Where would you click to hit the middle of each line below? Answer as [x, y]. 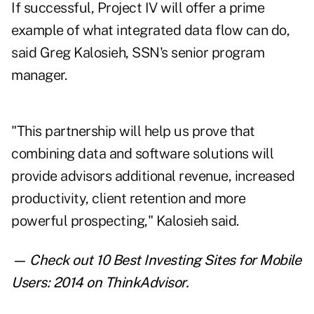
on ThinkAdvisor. [136, 283]
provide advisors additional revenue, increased [153, 176]
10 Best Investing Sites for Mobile [198, 260]
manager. [39, 75]
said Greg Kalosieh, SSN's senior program [138, 53]
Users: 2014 [47, 283]
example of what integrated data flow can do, [150, 30]
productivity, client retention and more [129, 199]
